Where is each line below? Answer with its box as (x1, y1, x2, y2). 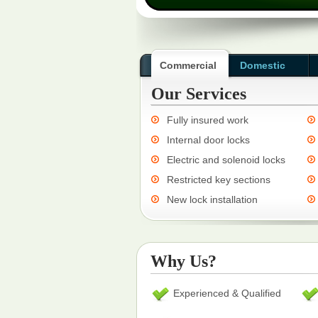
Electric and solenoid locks (167, 154, 285, 165)
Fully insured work (167, 114, 248, 126)
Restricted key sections (167, 174, 270, 185)
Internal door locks (167, 134, 250, 146)
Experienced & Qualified (173, 287, 281, 299)
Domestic (240, 60, 285, 71)
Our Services (151, 84, 246, 103)
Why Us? (150, 252, 216, 270)
